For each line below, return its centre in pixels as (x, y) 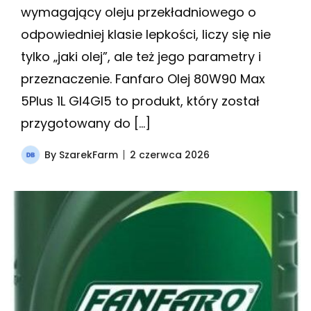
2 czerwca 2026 (170, 155)
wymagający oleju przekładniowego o (138, 12)
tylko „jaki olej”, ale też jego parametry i (141, 57)
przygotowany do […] (86, 124)
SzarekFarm (89, 155)
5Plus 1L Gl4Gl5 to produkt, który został (140, 101)
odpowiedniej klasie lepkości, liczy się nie (146, 35)
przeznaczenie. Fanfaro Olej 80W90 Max (143, 79)
